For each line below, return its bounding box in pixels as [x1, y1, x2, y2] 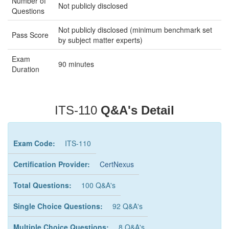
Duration [12, 64, 39, 74]
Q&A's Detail [101, 103, 174, 117]
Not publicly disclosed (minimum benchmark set [58, 25, 212, 35]
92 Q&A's [112, 201, 143, 211]
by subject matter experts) [58, 35, 143, 45]
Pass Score [12, 30, 49, 40]
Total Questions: [13, 180, 72, 190]
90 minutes [58, 59, 94, 69]
